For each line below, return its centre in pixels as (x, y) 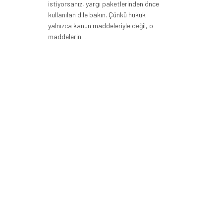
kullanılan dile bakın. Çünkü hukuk (97, 15)
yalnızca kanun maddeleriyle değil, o (101, 26)
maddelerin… (67, 37)
